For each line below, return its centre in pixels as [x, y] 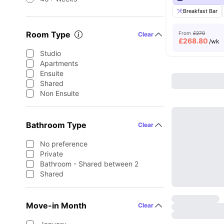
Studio [50, 53]
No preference [64, 144]
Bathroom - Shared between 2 [89, 164]
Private [51, 154]
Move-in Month [56, 205]
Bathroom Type [56, 125]
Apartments [59, 63]
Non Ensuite [59, 93]
